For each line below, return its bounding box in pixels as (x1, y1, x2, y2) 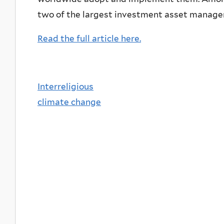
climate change (37, 96, 101, 107)
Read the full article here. (37, 33, 141, 43)
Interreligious (37, 81, 93, 91)
